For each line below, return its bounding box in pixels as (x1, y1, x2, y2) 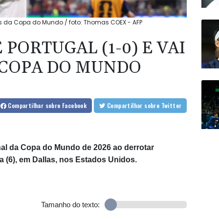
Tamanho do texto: (41, 200, 100, 209)
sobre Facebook (45, 101, 87, 110)
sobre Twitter (161, 101, 182, 110)
